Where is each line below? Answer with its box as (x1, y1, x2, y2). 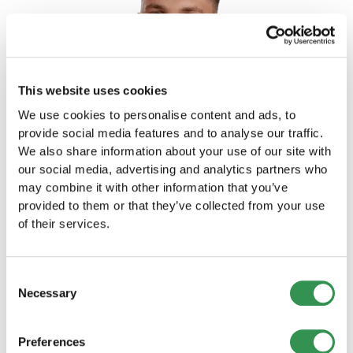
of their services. (17, 217, 110, 231)
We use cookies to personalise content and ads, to (17, 108, 296, 122)
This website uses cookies (17, 84, 168, 98)
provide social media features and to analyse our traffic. (17, 126, 324, 140)
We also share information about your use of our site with (17, 144, 332, 158)
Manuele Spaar (31, 287, 139, 303)
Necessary (17, 286, 76, 300)
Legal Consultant (31, 307, 143, 322)
